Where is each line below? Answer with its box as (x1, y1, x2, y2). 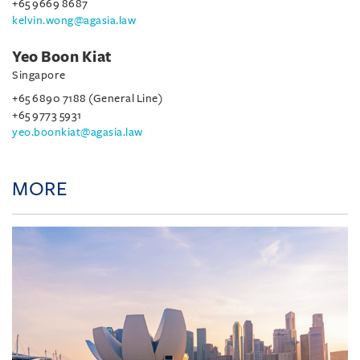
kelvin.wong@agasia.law (12, 14, 136, 27)
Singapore (12, 68, 66, 81)
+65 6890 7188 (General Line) (12, 92, 162, 104)
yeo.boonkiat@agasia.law (12, 125, 143, 138)
